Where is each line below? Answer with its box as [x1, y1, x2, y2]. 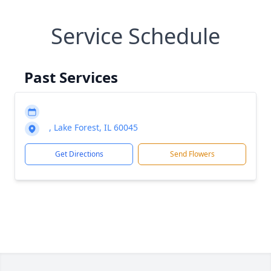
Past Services [24, 67, 118, 87]
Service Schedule [51, 21, 220, 51]
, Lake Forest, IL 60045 [49, 122, 138, 133]
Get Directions [54, 149, 103, 159]
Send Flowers [169, 149, 215, 159]
